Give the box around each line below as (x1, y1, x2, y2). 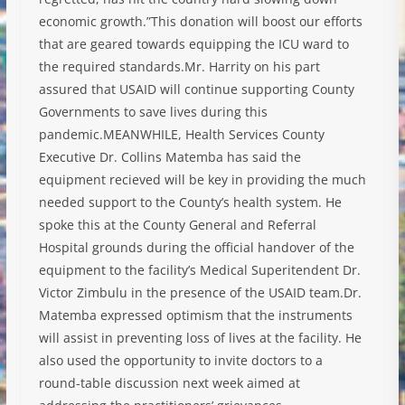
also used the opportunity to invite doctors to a (38, 351, 323, 369)
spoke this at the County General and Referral (38, 215, 316, 233)
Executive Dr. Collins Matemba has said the (38, 147, 301, 165)
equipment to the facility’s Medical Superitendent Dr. (38, 260, 361, 278)
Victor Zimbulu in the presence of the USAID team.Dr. (38, 283, 362, 301)
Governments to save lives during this (38, 102, 268, 120)
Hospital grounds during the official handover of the (38, 238, 354, 256)
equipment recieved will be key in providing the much (38, 170, 366, 188)
